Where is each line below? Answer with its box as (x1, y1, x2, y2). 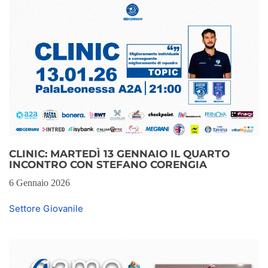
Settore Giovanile (9, 202, 83, 214)
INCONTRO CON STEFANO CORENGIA (9, 158, 207, 170)
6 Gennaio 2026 (9, 177, 70, 188)
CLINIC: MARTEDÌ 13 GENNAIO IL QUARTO (9, 147, 230, 160)
